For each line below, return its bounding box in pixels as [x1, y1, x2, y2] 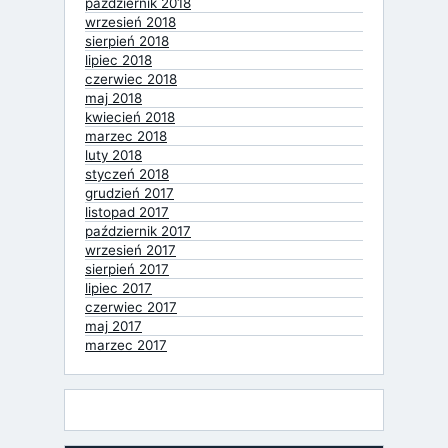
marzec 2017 [85, 336, 167, 353]
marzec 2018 [85, 127, 167, 144]
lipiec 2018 [85, 51, 152, 68]
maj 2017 [85, 317, 142, 334]
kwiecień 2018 [85, 108, 175, 125]
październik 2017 [85, 222, 191, 239]
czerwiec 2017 [85, 298, 177, 315]
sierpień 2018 [85, 32, 169, 49]
